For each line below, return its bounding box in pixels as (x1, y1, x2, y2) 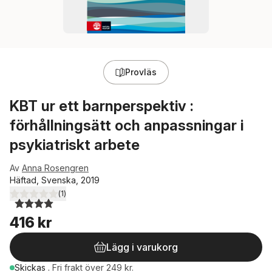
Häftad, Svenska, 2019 (10, 175, 100, 185)
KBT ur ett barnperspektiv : (10, 97, 194, 115)
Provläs (125, 67, 157, 77)
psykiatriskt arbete (10, 136, 140, 154)
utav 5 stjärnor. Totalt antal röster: (22, 193, 157, 204)
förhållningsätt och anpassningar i (10, 117, 243, 134)
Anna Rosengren (22, 163, 89, 173)
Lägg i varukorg (106, 241, 178, 253)
